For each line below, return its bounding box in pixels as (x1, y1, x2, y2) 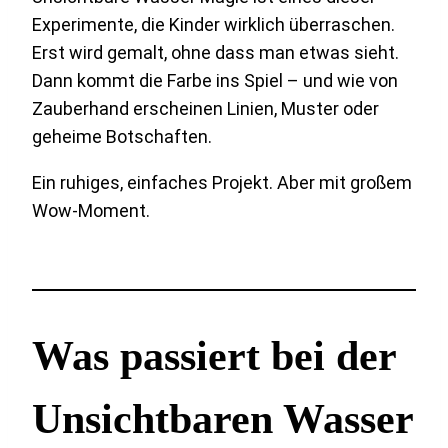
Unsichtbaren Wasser (32, 396, 413, 443)
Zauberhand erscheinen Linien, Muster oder (32, 97, 379, 119)
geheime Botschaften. (32, 125, 212, 147)
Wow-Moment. (32, 199, 150, 221)
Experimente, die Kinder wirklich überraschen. (32, 13, 395, 35)
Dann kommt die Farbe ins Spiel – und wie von (32, 69, 398, 91)
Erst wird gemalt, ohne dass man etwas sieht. (32, 41, 399, 63)
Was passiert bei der (32, 333, 396, 380)
